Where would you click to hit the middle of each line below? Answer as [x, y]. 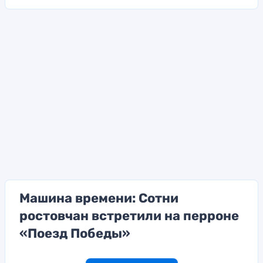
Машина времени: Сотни [99, 198]
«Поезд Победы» [75, 233]
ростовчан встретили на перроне [129, 215]
